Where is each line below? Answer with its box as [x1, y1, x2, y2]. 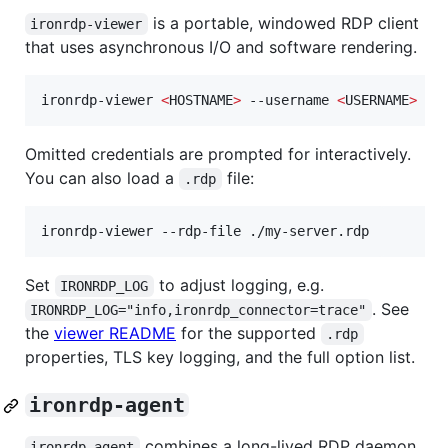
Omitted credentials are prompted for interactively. [25, 144, 411, 165]
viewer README [54, 323, 176, 344]
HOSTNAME [169, 92, 233, 109]
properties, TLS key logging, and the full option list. [25, 347, 415, 368]
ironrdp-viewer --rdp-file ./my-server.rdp [41, 223, 369, 240]
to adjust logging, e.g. [153, 275, 324, 296]
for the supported [176, 323, 321, 344]
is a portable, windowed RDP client [147, 13, 424, 34]
